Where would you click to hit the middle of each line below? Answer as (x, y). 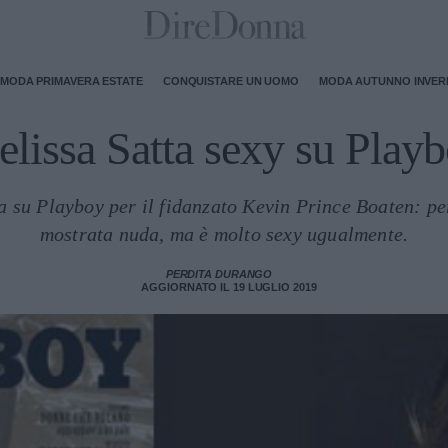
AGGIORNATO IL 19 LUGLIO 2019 (229, 287)
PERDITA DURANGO (219, 274)
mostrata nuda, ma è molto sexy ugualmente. (224, 234)
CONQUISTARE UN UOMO (230, 80)
